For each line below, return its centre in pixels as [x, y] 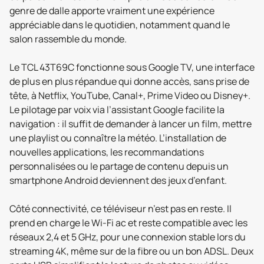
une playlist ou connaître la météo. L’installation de [118, 138]
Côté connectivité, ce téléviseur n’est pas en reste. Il [121, 209]
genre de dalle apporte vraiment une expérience [112, 11]
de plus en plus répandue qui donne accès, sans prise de [129, 81]
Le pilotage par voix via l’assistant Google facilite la [117, 110]
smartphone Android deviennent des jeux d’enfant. [118, 180]
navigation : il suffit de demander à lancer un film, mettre [131, 124]
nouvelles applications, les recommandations [107, 152]
